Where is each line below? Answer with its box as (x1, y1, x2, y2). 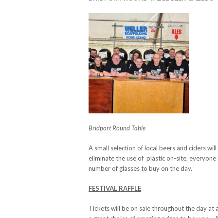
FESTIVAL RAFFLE (89, 184, 141, 192)
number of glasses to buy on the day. (89, 164, 192, 172)
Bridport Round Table (89, 124, 145, 132)
